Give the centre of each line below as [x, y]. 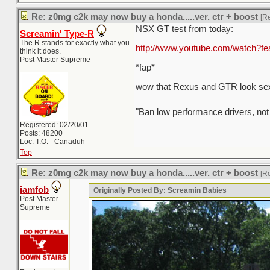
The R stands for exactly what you [75, 43]
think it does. [40, 51]
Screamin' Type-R [57, 34]
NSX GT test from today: [184, 29]
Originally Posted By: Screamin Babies [159, 190]
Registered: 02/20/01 [54, 125]
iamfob [34, 190]
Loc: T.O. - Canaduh [52, 142]
